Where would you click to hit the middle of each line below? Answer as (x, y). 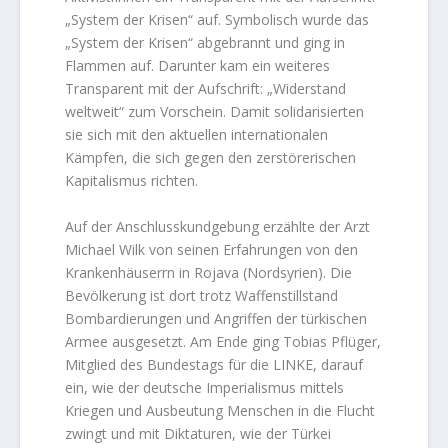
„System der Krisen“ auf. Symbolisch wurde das (217, 20)
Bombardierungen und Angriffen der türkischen (216, 318)
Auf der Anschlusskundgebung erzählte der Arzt (218, 226)
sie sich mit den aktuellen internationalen (197, 135)
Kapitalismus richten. (132, 181)
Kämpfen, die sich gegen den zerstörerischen (211, 158)
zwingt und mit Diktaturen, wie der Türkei (198, 433)
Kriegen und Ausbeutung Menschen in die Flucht (220, 410)
